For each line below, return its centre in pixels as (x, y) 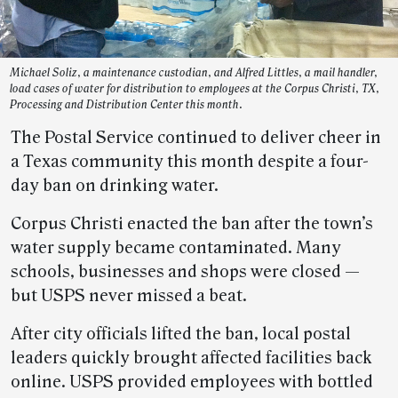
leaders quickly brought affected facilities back (191, 358)
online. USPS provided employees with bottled (192, 382)
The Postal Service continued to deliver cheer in (196, 138)
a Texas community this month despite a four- (190, 162)
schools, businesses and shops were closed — (185, 272)
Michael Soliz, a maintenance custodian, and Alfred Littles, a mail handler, (194, 73)
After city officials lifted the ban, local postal (181, 334)
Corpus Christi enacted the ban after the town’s (192, 224)
